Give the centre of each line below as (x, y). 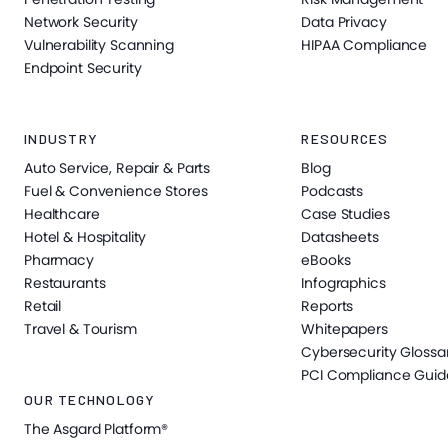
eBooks (326, 260)
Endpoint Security (83, 68)
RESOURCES (345, 139)
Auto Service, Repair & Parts (117, 168)
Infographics (343, 283)
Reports (327, 306)
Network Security (81, 22)
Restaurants (65, 283)
